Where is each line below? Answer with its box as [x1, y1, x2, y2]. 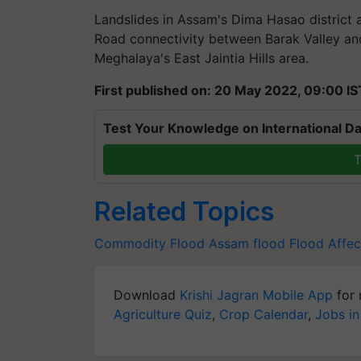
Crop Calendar [219, 305, 308, 322]
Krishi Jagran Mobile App [180, 286, 333, 303]
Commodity [94, 234, 166, 251]
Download [114, 286, 180, 303]
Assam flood [209, 234, 285, 251]
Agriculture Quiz [114, 305, 212, 322]
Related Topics [94, 195, 274, 227]
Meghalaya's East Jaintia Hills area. [94, 49, 309, 66]
